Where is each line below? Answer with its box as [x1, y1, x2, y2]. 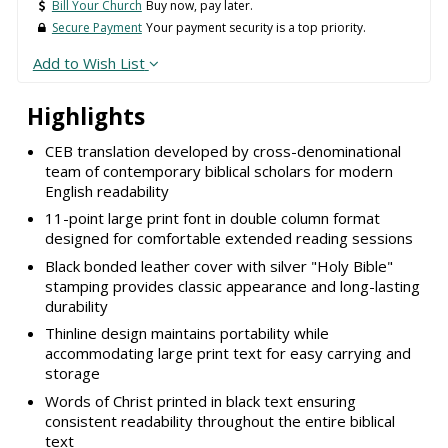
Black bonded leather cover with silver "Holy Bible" [44, 255, 393, 276]
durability [44, 295, 108, 316]
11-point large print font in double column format [44, 208, 380, 229]
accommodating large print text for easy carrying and [44, 343, 411, 364]
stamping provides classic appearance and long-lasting [44, 275, 420, 296]
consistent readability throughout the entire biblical [44, 410, 395, 431]
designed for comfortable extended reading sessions [44, 228, 413, 249]
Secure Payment [51, 19, 142, 37]
